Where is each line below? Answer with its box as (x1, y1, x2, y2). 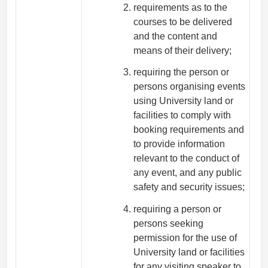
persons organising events (133, 81, 246, 92)
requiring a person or (133, 204, 222, 215)
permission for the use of (133, 233, 237, 243)
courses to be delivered (133, 16, 233, 27)
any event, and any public (133, 167, 242, 178)
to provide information (133, 139, 226, 150)
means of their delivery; (133, 45, 232, 56)
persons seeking (133, 218, 204, 229)
